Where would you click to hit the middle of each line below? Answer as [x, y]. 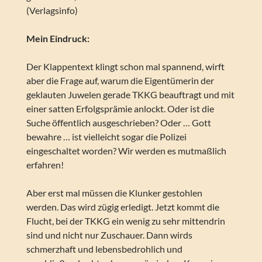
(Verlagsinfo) [52, 11]
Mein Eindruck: [58, 39]
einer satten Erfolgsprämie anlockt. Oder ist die [120, 109]
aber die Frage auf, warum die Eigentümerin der [120, 81]
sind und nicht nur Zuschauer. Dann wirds [109, 235]
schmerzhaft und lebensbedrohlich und [104, 249]
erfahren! [45, 165]
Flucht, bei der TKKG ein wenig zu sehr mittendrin [125, 221]
